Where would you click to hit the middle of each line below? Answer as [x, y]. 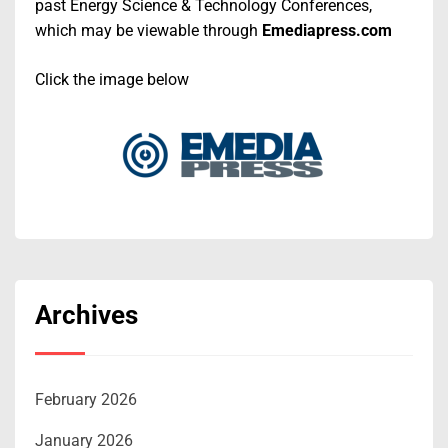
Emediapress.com [327, 30]
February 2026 [86, 399]
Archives [86, 314]
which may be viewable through [148, 30]
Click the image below [112, 79]
